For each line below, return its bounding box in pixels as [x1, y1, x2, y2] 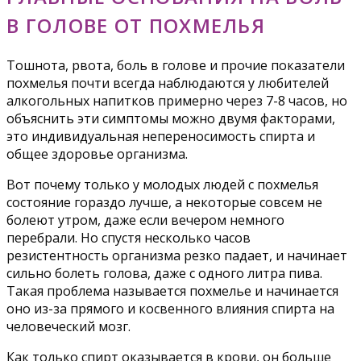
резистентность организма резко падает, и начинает [6, 246, 347, 264]
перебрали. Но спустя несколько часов [6, 228, 251, 247]
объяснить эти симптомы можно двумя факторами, [6, 109, 335, 127]
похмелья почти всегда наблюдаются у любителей [6, 73, 329, 92]
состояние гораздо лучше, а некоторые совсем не [6, 193, 322, 211]
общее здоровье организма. [6, 144, 188, 163]
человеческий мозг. [6, 317, 131, 335]
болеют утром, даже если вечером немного [6, 210, 284, 229]
